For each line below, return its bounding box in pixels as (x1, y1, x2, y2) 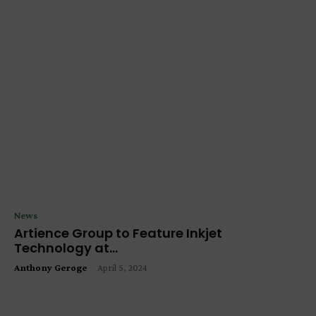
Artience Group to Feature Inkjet (14, 224, 222, 242)
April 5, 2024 (97, 261, 147, 273)
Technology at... (14, 238, 118, 257)
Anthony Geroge (14, 261, 87, 273)
